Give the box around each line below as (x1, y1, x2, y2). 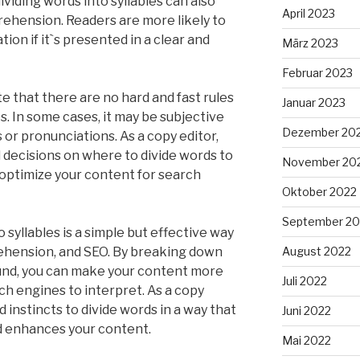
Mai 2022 (281, 333, 331, 348)
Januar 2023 (281, 96, 346, 110)
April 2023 (281, 6, 335, 21)
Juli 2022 (281, 274, 327, 288)
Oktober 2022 (281, 185, 357, 199)
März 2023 (281, 36, 338, 51)
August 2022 (281, 244, 351, 259)
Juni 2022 (281, 304, 331, 318)
